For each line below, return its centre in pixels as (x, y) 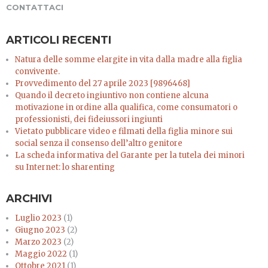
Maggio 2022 (41, 254)
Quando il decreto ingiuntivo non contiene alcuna (112, 95)
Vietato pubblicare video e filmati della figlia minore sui (124, 131)
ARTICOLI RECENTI (59, 40)
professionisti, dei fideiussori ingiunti (89, 119)
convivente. (37, 71)
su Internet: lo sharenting (65, 167)
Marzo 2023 (38, 242)
